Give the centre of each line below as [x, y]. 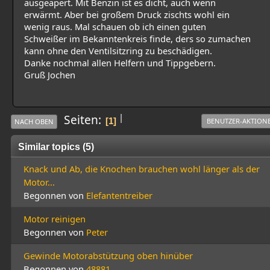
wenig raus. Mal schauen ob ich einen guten [115, 27]
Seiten [81, 120]
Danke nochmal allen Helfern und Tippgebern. [120, 63]
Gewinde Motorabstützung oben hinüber [108, 256]
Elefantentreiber [119, 196]
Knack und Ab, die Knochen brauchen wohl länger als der [142, 169]
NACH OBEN [34, 122]
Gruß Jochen [50, 75]
